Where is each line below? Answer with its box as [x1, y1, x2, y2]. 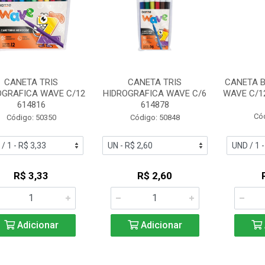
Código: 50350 [6, 113, 56, 122]
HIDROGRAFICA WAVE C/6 [103, 88, 207, 99]
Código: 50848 [130, 113, 180, 122]
